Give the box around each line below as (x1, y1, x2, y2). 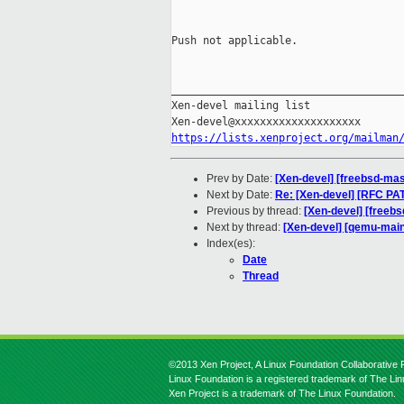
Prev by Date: (207, 172, 275, 186)
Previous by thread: (207, 205, 304, 218)
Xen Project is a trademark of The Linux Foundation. (169, 388, 396, 399)
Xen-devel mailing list (171, 99, 310, 113)
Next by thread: (207, 221, 283, 234)
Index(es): (207, 237, 255, 251)
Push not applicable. (171, 34, 298, 48)
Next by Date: (207, 188, 275, 202)
